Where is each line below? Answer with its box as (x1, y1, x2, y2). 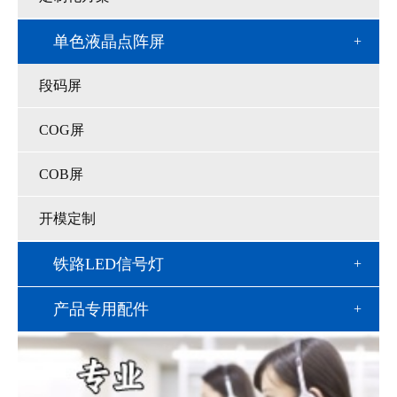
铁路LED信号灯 (53, 254, 164, 273)
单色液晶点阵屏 (53, 32, 165, 51)
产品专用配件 (53, 300, 149, 318)
